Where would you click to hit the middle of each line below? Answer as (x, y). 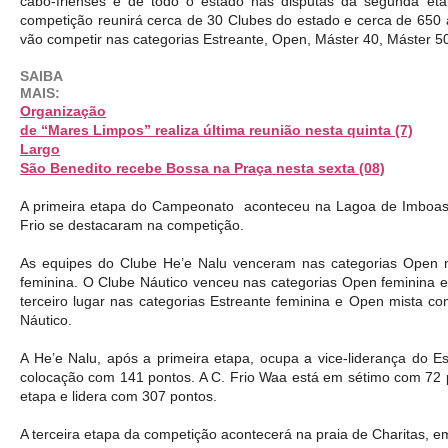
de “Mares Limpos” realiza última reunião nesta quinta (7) (216, 129)
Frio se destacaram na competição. (132, 224)
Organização (63, 110)
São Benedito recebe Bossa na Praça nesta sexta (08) (202, 167)
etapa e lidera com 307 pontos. (118, 395)
